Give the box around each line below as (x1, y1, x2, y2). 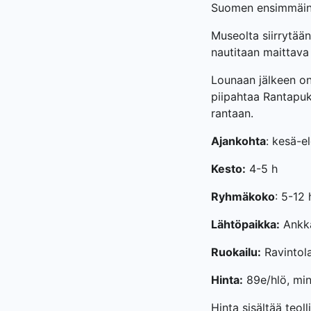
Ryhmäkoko (211, 190, 275, 203)
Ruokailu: (211, 245, 261, 259)
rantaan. (211, 106, 253, 120)
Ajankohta (211, 134, 266, 148)
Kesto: (211, 162, 246, 176)
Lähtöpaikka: (211, 217, 280, 231)
